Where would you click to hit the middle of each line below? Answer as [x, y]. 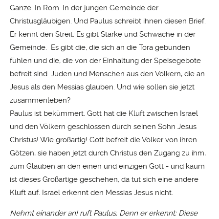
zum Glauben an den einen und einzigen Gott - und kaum [107, 166]
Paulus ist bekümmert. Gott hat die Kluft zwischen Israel [104, 114]
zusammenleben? [40, 100]
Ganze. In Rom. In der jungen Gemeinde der [84, 8]
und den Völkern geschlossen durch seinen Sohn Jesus [103, 127]
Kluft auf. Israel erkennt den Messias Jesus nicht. [91, 193]
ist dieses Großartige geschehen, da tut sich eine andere [104, 180]
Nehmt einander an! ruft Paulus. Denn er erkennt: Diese [104, 213]
